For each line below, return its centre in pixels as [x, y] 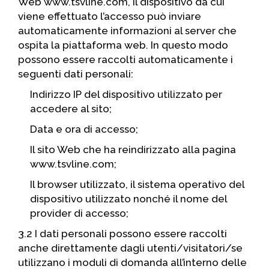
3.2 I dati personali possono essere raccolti [122, 234]
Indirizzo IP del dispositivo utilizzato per [126, 94]
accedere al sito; [71, 109]
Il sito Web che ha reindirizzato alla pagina [133, 150]
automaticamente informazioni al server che [127, 31]
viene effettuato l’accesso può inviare [110, 16]
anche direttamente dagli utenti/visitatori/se [130, 248]
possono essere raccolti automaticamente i [125, 59]
